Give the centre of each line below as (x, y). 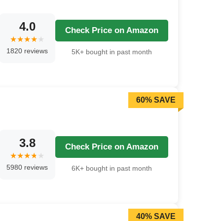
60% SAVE (156, 100)
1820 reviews (27, 51)
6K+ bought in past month (112, 168)
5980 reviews (27, 167)
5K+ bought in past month (112, 52)
